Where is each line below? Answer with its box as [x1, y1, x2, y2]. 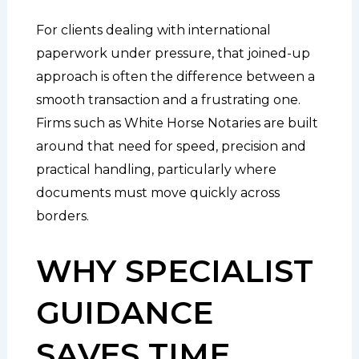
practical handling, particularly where [35, 161, 276, 177]
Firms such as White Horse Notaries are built [35, 115, 318, 131]
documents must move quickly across [35, 184, 280, 200]
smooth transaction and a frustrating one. [35, 91, 301, 107]
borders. [35, 208, 89, 224]
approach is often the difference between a [35, 68, 315, 84]
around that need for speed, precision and [35, 138, 306, 154]
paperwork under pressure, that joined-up [35, 45, 310, 61]
